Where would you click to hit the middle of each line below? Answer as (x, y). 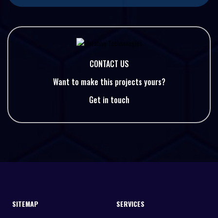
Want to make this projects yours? (109, 82)
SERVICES (130, 203)
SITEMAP (25, 203)
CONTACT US (109, 64)
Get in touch (109, 100)
